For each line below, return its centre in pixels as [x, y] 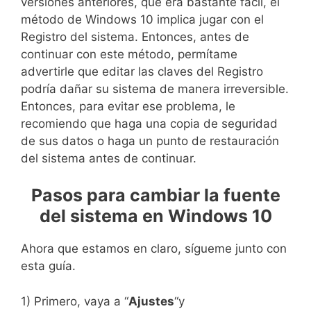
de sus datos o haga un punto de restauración [150, 141]
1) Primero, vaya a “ [75, 301]
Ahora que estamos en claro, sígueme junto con [154, 249]
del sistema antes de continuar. [109, 158]
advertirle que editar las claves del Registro [142, 71]
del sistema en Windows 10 [155, 216]
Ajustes [151, 301]
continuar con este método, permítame [129, 54]
